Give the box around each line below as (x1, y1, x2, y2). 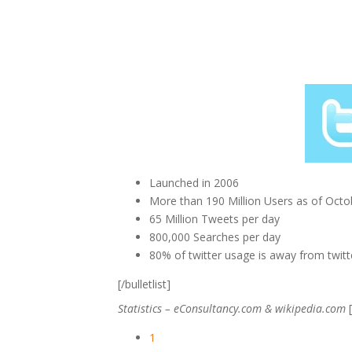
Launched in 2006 (149, 175, 239, 190)
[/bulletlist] (118, 277, 170, 291)
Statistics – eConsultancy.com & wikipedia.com (118, 301, 346, 316)
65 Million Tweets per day (149, 211, 280, 226)
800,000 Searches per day (149, 229, 280, 244)
